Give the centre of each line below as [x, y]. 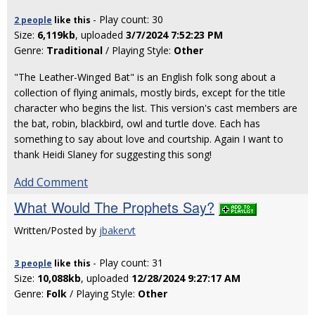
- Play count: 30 [128, 19]
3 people [33, 263]
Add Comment [51, 182]
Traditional [75, 50]
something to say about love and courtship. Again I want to [149, 139]
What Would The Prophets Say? [114, 207]
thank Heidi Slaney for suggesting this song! [113, 154]
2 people [33, 20]
